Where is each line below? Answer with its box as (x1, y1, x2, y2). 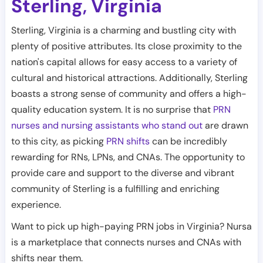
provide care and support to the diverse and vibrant (11, 167, 234, 179)
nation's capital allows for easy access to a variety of (11, 56, 237, 68)
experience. (11, 198, 61, 211)
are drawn (203, 119, 248, 131)
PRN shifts (106, 135, 150, 147)
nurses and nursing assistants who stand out (11, 119, 203, 131)
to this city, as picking (11, 135, 106, 147)
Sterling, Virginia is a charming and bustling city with (11, 24, 236, 36)
